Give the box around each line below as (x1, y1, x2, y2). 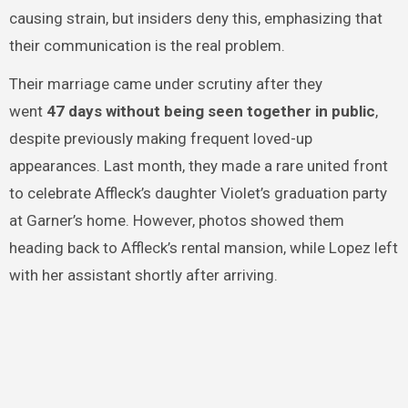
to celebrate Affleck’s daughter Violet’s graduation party (8, 184, 387, 203)
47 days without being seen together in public (46, 102, 375, 121)
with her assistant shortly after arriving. (8, 266, 278, 285)
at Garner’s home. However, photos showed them (8, 211, 344, 230)
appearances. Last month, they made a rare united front (8, 157, 388, 176)
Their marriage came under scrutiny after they (8, 75, 322, 94)
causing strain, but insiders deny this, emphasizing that (8, 8, 382, 27)
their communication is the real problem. (8, 36, 285, 55)
